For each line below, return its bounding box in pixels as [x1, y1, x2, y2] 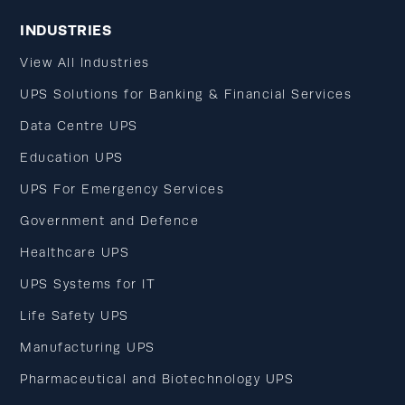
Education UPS [20, 151, 124, 165]
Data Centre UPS [20, 119, 138, 134]
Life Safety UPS [20, 309, 129, 324]
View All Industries [20, 56, 150, 71]
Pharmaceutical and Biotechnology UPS [20, 372, 295, 387]
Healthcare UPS [20, 246, 130, 260]
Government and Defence [20, 214, 200, 229]
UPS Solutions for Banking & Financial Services [20, 88, 353, 102]
